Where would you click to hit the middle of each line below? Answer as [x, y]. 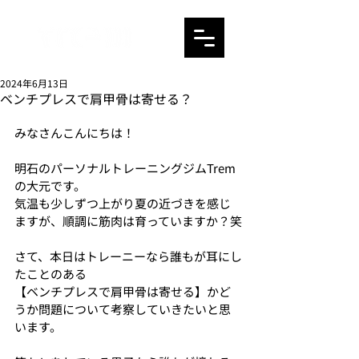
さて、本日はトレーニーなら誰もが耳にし [128, 256]
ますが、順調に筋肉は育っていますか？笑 [128, 221]
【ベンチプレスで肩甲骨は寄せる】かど [123, 291]
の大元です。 [50, 186]
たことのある [50, 274]
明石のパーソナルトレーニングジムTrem [125, 168]
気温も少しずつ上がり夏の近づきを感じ [123, 203]
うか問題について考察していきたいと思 [123, 309]
